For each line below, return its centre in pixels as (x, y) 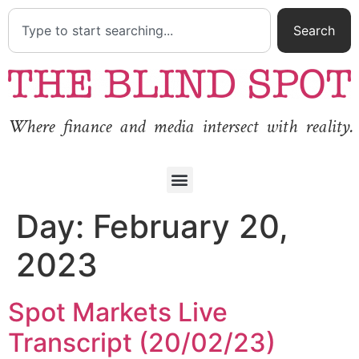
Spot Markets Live (118, 312)
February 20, (191, 226)
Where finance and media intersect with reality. (181, 127)
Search (314, 30)
